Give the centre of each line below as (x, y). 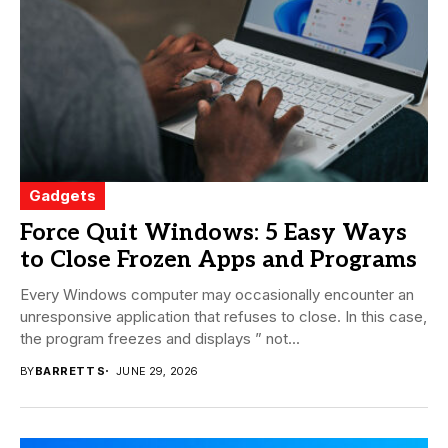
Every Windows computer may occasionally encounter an (217, 294)
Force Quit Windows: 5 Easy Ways (213, 232)
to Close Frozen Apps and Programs (218, 259)
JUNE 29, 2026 (156, 370)
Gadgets (62, 195)
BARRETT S (70, 370)
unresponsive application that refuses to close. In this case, (223, 316)
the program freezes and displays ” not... (160, 338)
